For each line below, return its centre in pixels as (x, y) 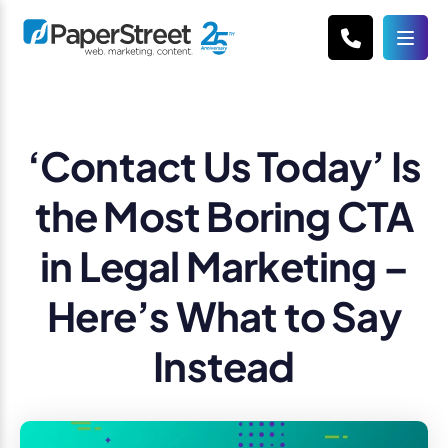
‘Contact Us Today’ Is (224, 165)
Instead (224, 365)
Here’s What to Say (224, 315)
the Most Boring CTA (224, 215)
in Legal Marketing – (223, 265)
